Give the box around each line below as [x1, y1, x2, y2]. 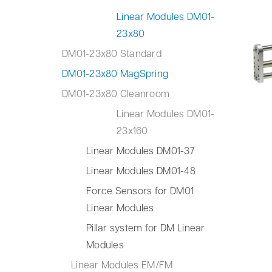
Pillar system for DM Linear [86, 221, 205, 234]
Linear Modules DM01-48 [86, 164, 195, 177]
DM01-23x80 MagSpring [62, 67, 169, 80]
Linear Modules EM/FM [71, 258, 173, 271]
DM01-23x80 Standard [62, 47, 161, 59]
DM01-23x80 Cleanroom [62, 87, 170, 100]
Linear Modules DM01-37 [86, 144, 195, 157]
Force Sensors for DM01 [86, 184, 194, 197]
